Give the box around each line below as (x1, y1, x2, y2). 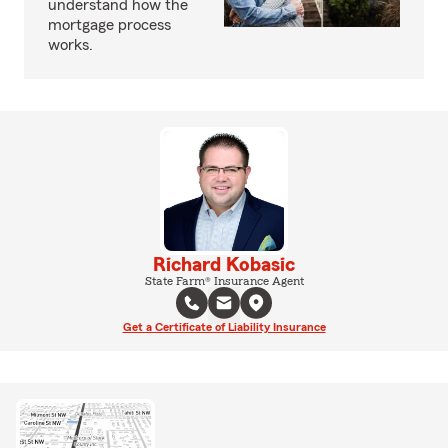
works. (48, 36, 93, 53)
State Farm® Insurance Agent (144, 274, 304, 287)
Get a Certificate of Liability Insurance (122, 320, 326, 333)
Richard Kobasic (153, 254, 295, 275)
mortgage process (48, 16, 171, 33)
